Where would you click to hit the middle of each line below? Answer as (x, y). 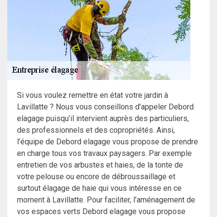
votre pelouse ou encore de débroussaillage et (96, 177)
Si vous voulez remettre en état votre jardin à (93, 95)
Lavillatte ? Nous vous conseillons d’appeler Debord (105, 107)
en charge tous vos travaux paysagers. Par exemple (104, 154)
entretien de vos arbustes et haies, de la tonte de (100, 165)
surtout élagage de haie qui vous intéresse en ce (99, 188)
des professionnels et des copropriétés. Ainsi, (96, 130)
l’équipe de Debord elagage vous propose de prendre (108, 142)
